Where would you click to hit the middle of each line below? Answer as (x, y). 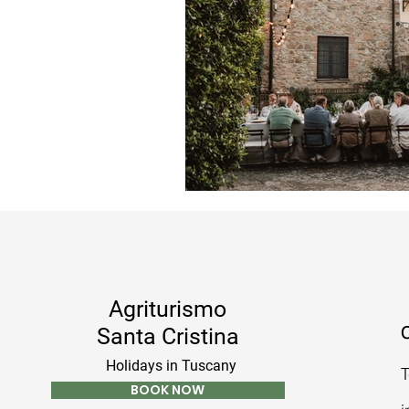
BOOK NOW (168, 389)
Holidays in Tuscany (172, 365)
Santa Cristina (168, 336)
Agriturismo (168, 309)
